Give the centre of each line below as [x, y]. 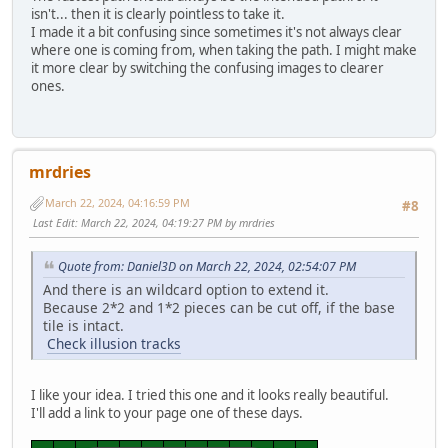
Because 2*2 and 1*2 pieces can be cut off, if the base [219, 308]
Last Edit [54, 223]
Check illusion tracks [114, 344]
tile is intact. [83, 326]
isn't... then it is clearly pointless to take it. [158, 14]
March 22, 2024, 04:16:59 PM [117, 203]
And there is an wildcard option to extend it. [186, 290]
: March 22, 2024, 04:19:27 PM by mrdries [175, 223]
